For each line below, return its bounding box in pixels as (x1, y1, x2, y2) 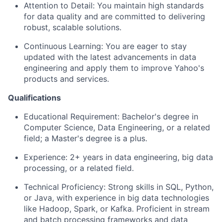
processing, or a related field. (24, 163, 134, 173)
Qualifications (8, 93, 61, 103)
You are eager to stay (103, 41, 187, 51)
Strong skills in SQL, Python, (106, 182, 214, 192)
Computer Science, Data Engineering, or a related (24, 122, 210, 132)
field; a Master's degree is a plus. (24, 133, 147, 143)
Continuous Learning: (24, 41, 103, 51)
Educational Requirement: (24, 111, 119, 121)
